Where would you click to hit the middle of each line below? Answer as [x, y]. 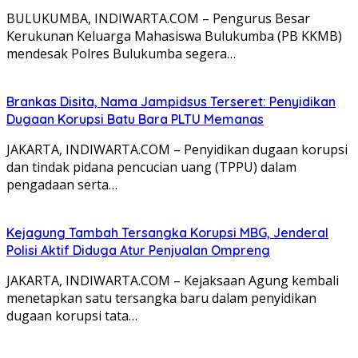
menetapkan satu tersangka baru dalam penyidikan [161, 298]
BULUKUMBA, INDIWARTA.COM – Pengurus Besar [158, 18]
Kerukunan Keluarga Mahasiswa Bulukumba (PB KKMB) [174, 36]
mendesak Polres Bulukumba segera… [121, 53]
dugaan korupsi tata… [72, 315]
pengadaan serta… [62, 184]
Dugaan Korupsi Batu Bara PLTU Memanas [135, 119]
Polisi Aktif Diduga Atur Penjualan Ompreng [138, 250]
